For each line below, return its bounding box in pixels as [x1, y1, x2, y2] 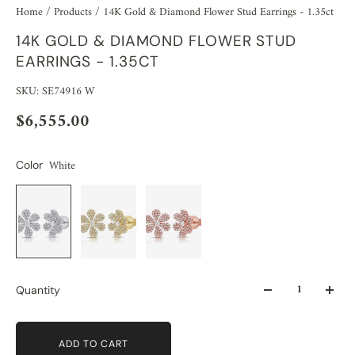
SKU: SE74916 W [16, 81, 94, 101]
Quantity [16, 283, 60, 298]
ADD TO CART [58, 337, 128, 350]
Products [54, 2, 95, 22]
